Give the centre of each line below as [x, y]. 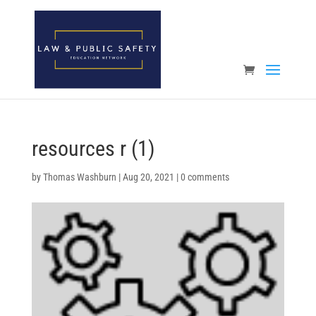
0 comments [205, 177]
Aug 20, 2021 [148, 177]
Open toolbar [38, 42]
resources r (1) [93, 148]
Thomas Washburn [79, 177]
